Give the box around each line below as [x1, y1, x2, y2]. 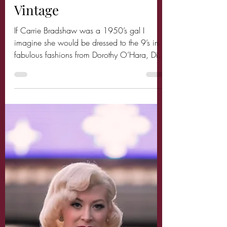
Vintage [14, 26, 59, 44]
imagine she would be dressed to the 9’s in [14, 62, 159, 73]
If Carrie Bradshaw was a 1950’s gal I [14, 50, 144, 61]
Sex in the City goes [14, 8, 129, 26]
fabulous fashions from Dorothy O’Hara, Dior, [14, 74, 166, 86]
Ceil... [14, 87, 35, 98]
